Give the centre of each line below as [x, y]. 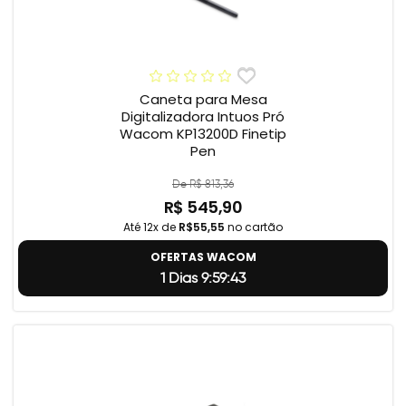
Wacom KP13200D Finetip [203, 134]
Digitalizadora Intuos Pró [203, 117]
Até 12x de [151, 227]
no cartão [254, 227]
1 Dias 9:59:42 [203, 278]
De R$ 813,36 [203, 184]
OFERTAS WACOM [203, 257]
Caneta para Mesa [203, 100]
